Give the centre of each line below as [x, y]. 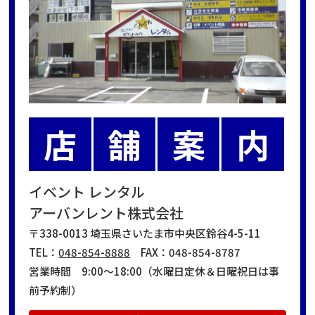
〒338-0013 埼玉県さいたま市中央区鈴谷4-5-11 [145, 233]
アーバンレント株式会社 [107, 212]
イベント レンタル [87, 191]
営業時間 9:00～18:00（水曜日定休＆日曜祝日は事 [154, 271]
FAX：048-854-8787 [186, 252]
